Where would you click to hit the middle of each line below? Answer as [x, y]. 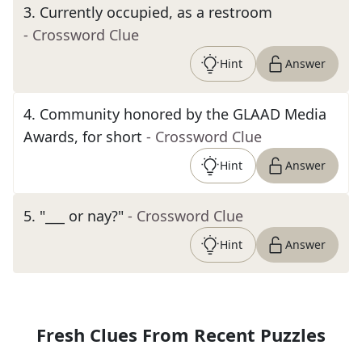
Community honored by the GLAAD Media [183, 114]
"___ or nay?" [82, 216]
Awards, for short [83, 137]
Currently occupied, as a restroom [156, 12]
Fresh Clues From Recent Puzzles [181, 335]
